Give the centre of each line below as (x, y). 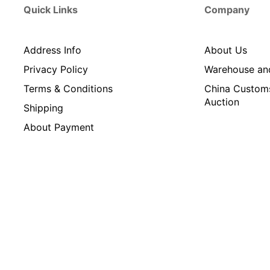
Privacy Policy (56, 69)
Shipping (43, 108)
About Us (226, 50)
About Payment (59, 127)
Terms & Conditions (68, 88)
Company (227, 9)
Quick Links (51, 9)
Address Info (52, 50)
